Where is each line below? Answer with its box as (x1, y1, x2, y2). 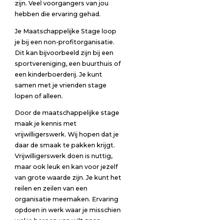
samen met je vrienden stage (14, 81, 107, 89)
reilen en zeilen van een (14, 185, 87, 192)
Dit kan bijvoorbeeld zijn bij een (14, 49, 113, 56)
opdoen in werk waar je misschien (14, 206, 121, 214)
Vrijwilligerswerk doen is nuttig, (14, 152, 112, 160)
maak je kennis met (14, 120, 77, 128)
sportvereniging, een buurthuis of (14, 59, 121, 67)
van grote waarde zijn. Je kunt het (14, 174, 121, 182)
